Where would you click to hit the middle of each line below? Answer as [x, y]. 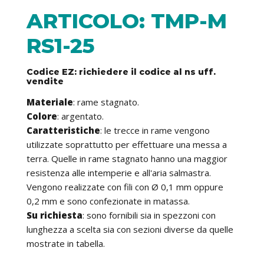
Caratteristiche [63, 131]
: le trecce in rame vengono [155, 131]
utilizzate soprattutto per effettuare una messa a [127, 145]
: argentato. [80, 116]
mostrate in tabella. [66, 244]
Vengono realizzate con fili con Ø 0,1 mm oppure [125, 187]
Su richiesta [55, 215]
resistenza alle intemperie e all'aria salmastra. [119, 173]
